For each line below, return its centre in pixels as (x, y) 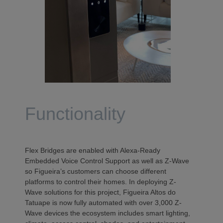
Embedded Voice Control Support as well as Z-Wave (107, 161)
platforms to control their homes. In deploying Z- (101, 182)
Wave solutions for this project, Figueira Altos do (100, 192)
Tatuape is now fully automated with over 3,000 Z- (103, 203)
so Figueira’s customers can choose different (96, 171)
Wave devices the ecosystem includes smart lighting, (108, 213)
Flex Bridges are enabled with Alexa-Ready (93, 151)
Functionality (83, 114)
